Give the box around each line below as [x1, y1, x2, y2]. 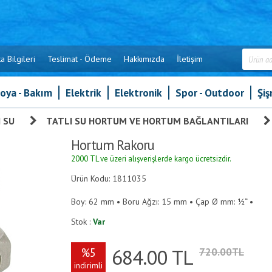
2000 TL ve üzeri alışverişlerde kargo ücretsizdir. [71, 154, 231, 164]
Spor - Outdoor [175, 86, 244, 100]
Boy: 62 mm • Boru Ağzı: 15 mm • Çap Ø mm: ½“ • [71, 196, 253, 207]
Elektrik [65, 86, 101, 100]
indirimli [74, 260, 103, 271]
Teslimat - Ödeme [47, 53, 112, 64]
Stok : [71, 216, 93, 227]
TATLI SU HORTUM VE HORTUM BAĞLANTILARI [46, 115, 248, 127]
